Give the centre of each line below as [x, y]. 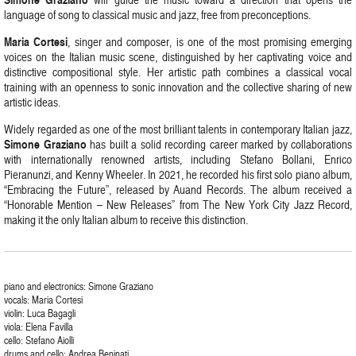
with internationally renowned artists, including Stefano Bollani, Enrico [178, 159]
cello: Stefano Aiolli [39, 340]
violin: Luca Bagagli [40, 313]
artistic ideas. [32, 102]
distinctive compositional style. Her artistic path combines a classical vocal [178, 72]
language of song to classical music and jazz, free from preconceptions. [157, 15]
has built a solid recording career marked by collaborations [219, 144]
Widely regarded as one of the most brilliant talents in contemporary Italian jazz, [178, 129]
